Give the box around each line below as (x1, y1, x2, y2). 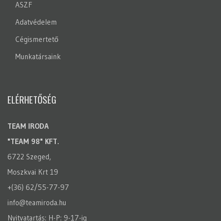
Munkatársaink (15, 52, 61, 62)
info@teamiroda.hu (7, 198, 66, 208)
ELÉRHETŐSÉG (7, 92, 56, 107)
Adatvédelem (15, 17, 57, 27)
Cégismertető (15, 35, 58, 44)
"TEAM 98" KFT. (7, 137, 59, 147)
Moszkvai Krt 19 (7, 167, 58, 177)
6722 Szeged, (7, 152, 51, 162)
